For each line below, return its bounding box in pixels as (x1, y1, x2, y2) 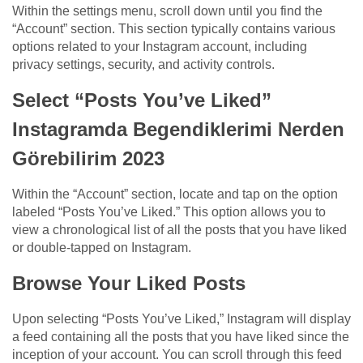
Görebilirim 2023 (12, 147, 164, 170)
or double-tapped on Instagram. (12, 241, 191, 255)
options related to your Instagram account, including (12, 40, 307, 54)
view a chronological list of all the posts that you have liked (12, 223, 347, 237)
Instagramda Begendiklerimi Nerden (12, 118, 344, 141)
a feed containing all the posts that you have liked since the (12, 330, 349, 344)
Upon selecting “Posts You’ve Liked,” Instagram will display (12, 312, 351, 327)
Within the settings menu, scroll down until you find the (12, 4, 322, 19)
